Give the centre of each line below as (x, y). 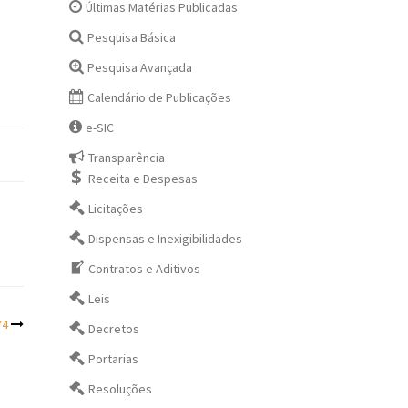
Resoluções (121, 389)
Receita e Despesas (143, 178)
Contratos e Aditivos (145, 269)
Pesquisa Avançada (140, 67)
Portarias (114, 359)
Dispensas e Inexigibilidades (166, 239)
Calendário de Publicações (160, 97)
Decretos (114, 329)
